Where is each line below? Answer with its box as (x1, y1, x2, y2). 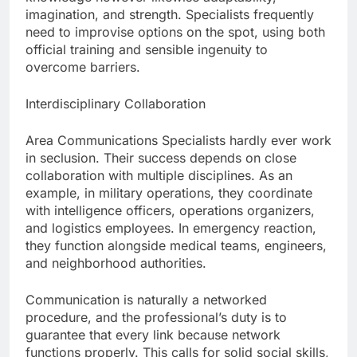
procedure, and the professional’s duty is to (25, 309, 287, 326)
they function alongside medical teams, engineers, (25, 237, 327, 254)
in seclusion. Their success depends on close (25, 150, 296, 167)
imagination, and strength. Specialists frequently (25, 6, 314, 23)
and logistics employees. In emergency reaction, (25, 220, 316, 237)
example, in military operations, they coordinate (25, 185, 312, 202)
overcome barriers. (25, 59, 140, 76)
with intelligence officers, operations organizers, (25, 202, 315, 219)
